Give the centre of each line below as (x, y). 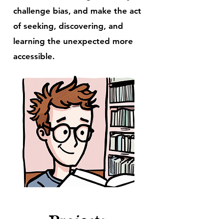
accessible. (34, 56)
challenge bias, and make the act (77, 11)
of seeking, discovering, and (68, 26)
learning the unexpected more (73, 41)
